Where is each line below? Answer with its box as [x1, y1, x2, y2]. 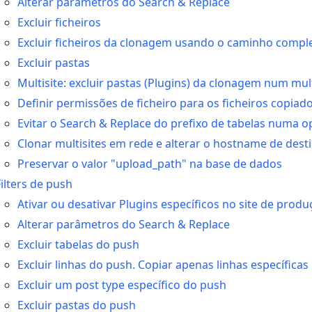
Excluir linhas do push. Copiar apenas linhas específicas [17, 257, 309, 272]
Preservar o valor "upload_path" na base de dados [17, 156, 282, 171]
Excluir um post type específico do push [17, 277, 226, 292]
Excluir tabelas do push [17, 237, 139, 252]
